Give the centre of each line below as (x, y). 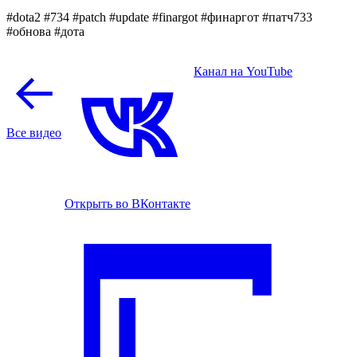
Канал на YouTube (243, 71)
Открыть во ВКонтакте (127, 203)
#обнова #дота (45, 31)
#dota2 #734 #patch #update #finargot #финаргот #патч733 (159, 17)
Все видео (34, 132)
